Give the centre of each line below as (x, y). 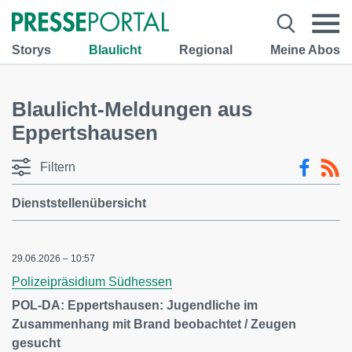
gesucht (36, 343)
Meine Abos (305, 49)
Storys (31, 49)
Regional (206, 49)
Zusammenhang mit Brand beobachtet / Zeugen (154, 324)
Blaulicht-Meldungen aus (132, 109)
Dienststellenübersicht (79, 203)
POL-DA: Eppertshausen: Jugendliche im (135, 305)
